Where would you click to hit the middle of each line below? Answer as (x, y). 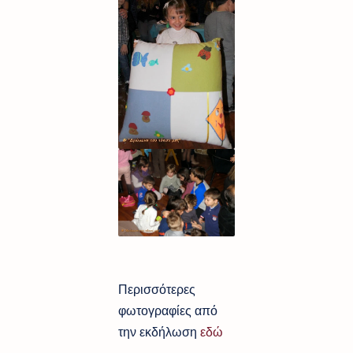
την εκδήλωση (159, 332)
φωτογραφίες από (168, 311)
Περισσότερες (157, 290)
